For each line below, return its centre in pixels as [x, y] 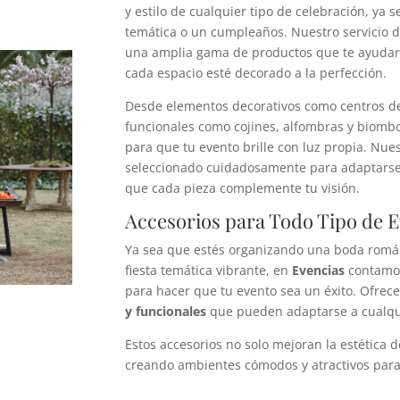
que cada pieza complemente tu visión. [243, 188]
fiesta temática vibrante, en [209, 271]
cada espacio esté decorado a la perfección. [256, 73]
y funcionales [166, 312]
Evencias [319, 271]
